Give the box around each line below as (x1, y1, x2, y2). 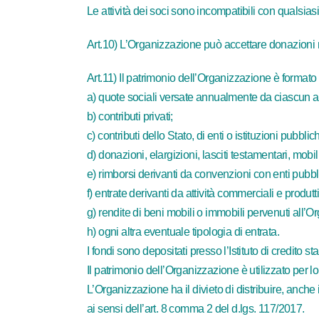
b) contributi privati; (87, 110, 173, 122)
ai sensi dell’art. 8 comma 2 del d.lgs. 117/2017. (87, 303, 305, 315)
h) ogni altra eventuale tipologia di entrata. (87, 226, 279, 238)
